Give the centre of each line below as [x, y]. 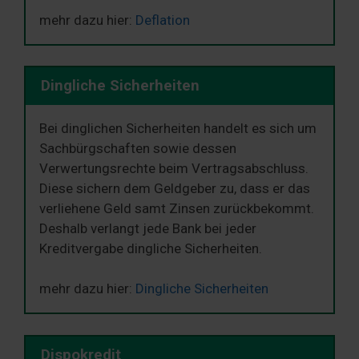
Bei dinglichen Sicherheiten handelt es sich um [178, 128]
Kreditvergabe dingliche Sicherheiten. [151, 248]
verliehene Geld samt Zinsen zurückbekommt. [177, 208]
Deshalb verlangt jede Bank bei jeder [148, 228]
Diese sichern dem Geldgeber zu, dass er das [175, 188]
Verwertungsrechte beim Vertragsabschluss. [174, 168]
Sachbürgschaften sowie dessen [138, 148]
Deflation [163, 20]
